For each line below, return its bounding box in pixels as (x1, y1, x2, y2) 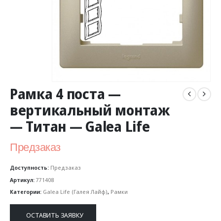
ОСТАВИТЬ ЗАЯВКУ (26, 211, 83, 220)
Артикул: (10, 176, 36, 184)
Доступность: (10, 163, 50, 171)
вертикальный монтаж (10, 101, 170, 120)
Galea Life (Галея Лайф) (43, 188, 108, 196)
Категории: (10, 188, 43, 196)
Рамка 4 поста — (10, 84, 121, 104)
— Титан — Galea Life (10, 117, 150, 136)
